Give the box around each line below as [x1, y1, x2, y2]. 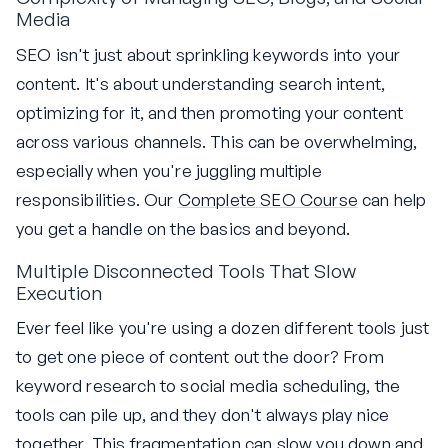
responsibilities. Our [16, 188, 178, 210]
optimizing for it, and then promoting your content [16, 101, 404, 123]
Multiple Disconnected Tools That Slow [16, 258, 356, 283]
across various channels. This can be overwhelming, [16, 130, 418, 152]
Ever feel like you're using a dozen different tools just [16, 317, 430, 339]
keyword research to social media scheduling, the [16, 375, 401, 397]
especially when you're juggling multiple [16, 159, 322, 181]
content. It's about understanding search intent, [16, 72, 386, 94]
